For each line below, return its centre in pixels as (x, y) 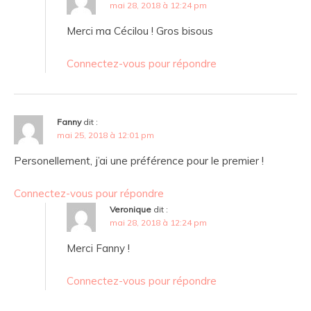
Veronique (131, 210)
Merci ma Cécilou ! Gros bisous (140, 31)
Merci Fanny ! (98, 249)
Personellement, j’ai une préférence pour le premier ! (139, 161)
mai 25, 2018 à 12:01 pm (106, 135)
